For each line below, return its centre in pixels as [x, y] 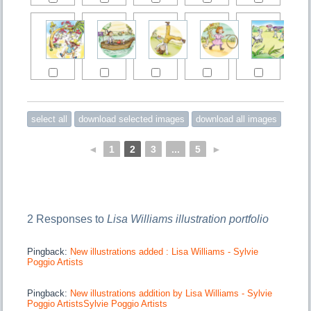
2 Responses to [67, 219]
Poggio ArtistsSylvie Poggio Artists [98, 303]
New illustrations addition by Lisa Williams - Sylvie [171, 293]
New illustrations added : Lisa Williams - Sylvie [165, 251]
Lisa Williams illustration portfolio [188, 219]
